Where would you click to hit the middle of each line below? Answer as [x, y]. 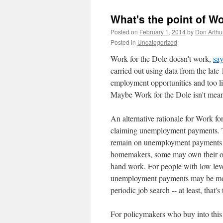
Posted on [124, 32]
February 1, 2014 [163, 32]
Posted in [123, 42]
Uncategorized [157, 42]
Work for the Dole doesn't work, [162, 58]
